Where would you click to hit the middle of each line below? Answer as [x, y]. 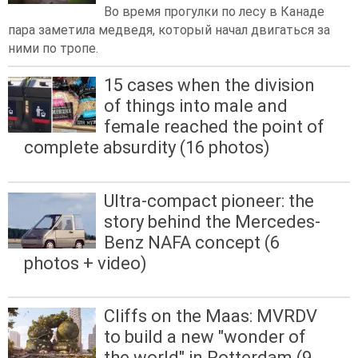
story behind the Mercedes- [212, 221]
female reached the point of [214, 127]
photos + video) [86, 263]
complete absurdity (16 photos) [147, 148]
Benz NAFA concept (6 [192, 242]
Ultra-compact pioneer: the [209, 201]
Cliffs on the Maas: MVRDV [211, 316]
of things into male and [196, 106]
